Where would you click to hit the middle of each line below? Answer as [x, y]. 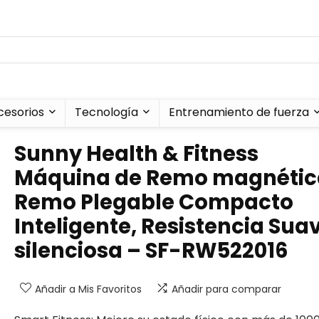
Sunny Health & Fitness [136, 154]
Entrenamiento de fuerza [239, 112]
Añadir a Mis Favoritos [88, 289]
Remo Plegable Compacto [154, 202]
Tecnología [106, 112]
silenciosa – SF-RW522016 [151, 251]
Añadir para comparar [226, 289]
